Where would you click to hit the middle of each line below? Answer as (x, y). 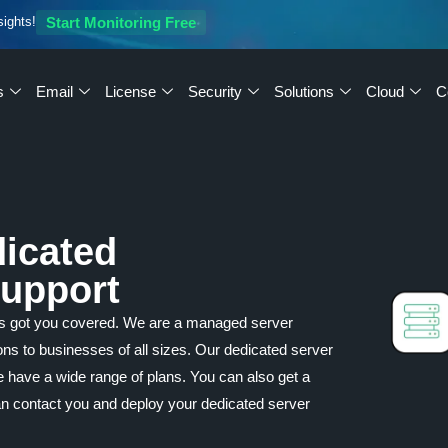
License (130, 91)
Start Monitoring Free (121, 22)
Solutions (303, 91)
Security (214, 91)
